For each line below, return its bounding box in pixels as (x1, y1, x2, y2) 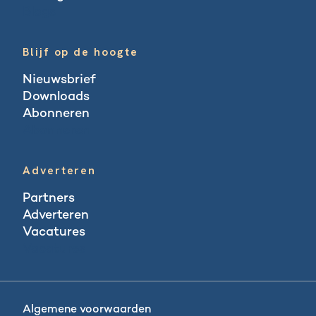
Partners (23, 191, 75, 205)
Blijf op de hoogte (23, 44, 138, 59)
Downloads (23, 90, 90, 104)
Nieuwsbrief (23, 73, 96, 87)
